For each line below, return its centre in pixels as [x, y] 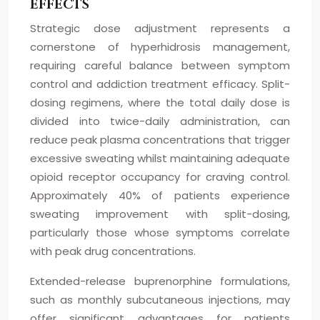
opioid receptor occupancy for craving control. [160, 177]
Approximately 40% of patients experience [160, 195]
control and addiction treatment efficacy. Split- [160, 84]
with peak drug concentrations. [113, 251]
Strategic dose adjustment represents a [160, 28]
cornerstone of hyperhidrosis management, [160, 47]
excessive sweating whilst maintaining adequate [160, 158]
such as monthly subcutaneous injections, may [160, 300]
